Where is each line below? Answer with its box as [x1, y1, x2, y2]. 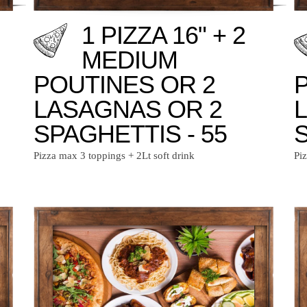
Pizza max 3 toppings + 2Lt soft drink [34, 150, 195, 162]
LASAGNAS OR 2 [34, 95, 222, 124]
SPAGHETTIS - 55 [34, 120, 227, 149]
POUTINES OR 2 [34, 71, 215, 99]
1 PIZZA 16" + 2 [82, 21, 245, 50]
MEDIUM [82, 46, 177, 75]
